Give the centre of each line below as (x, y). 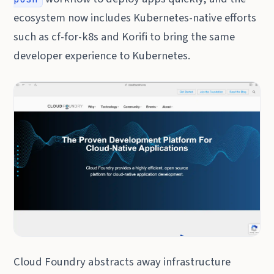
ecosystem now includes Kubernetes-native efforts (135, 18)
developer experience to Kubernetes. (102, 56)
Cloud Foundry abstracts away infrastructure (122, 261)
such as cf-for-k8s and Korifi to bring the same (124, 37)
